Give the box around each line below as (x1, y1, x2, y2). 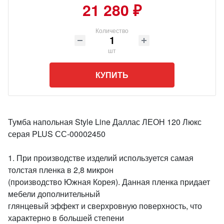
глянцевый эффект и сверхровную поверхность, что (8, 200, 202, 211)
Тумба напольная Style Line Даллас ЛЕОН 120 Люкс (8, 116, 201, 127)
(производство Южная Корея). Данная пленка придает (8, 176, 210, 187)
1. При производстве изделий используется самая (8, 152, 193, 163)
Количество (95, 26, 128, 34)
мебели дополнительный (8, 188, 100, 199)
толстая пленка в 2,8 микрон (8, 164, 113, 175)
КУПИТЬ (95, 69, 128, 80)
